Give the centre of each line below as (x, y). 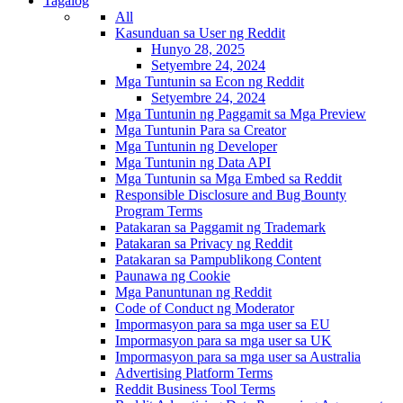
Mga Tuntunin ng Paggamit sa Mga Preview (241, 113)
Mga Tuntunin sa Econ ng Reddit (210, 81)
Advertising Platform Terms (194, 372)
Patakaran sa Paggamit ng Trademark (220, 227)
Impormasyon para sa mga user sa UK (224, 340)
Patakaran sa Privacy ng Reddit (204, 243)
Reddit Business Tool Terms (195, 389)
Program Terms (159, 210)
